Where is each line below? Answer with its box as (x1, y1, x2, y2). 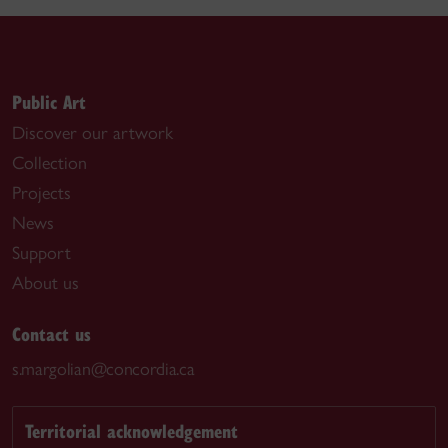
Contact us (12, 320, 91, 346)
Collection (12, 151, 87, 174)
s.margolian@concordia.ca (12, 357, 195, 380)
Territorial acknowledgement (25, 418, 238, 444)
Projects (12, 181, 71, 204)
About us (12, 271, 79, 294)
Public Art (12, 88, 86, 114)
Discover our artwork (12, 121, 173, 144)
